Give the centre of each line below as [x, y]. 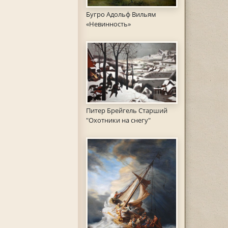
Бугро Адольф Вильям [121, 14]
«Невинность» [108, 24]
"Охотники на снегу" [118, 120]
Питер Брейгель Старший [126, 111]
